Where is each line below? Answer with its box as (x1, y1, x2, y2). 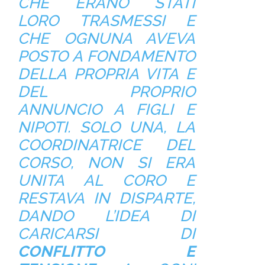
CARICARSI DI (17, 224, 196, 243)
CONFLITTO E (17, 242, 196, 260)
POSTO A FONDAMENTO (17, 47, 196, 65)
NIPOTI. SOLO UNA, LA (17, 118, 196, 136)
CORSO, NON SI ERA (17, 153, 196, 172)
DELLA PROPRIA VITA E (17, 64, 196, 83)
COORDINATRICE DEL (17, 135, 196, 154)
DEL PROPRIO (17, 82, 196, 101)
